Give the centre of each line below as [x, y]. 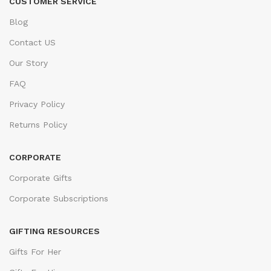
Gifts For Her [35, 252]
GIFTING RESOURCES [54, 231]
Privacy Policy [37, 104]
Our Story [28, 63]
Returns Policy [38, 125]
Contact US [32, 42]
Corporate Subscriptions [59, 198]
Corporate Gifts [41, 178]
